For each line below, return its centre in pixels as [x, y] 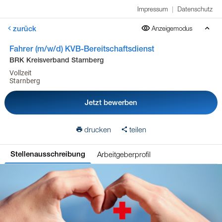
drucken [98, 129]
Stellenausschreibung [48, 154]
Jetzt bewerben [111, 102]
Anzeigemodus [172, 28]
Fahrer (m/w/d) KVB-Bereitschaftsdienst [82, 49]
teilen [138, 129]
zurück [25, 28]
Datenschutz [195, 9]
